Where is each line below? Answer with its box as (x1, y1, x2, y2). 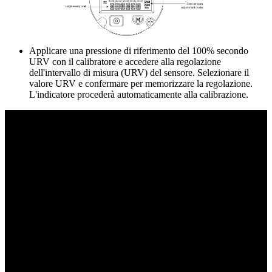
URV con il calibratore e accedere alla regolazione (29, 56, 221, 67)
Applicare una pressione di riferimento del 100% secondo (29, 45, 248, 56)
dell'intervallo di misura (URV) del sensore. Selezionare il (29, 67, 249, 78)
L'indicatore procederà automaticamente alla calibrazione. (29, 89, 248, 100)
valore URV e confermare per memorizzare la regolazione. (29, 78, 253, 89)
